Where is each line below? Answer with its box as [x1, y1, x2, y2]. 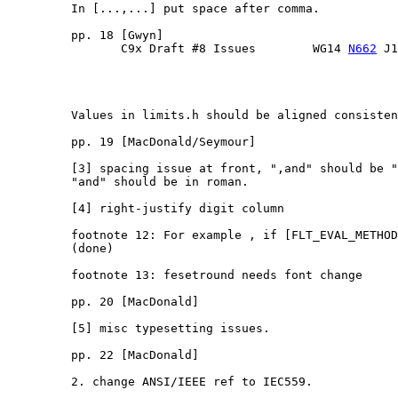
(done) [7, 242, 114, 256]
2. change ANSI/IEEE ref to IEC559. [7, 375, 313, 389]
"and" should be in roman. [7, 175, 249, 189]
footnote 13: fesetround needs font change [7, 268, 362, 283]
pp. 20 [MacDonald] [7, 295, 199, 309]
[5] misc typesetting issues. [7, 322, 270, 336]
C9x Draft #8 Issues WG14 [7, 42, 348, 56]
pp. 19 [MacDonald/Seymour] [7, 135, 256, 149]
